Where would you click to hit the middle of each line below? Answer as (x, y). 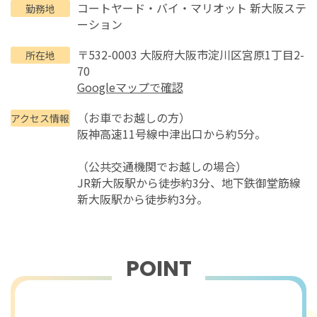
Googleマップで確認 (130, 87)
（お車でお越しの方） (133, 117)
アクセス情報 (40, 118)
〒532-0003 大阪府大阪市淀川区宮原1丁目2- (190, 54)
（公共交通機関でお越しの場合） (162, 166)
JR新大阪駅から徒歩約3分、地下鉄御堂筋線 (189, 182)
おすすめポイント (158, 288)
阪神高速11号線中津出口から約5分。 (171, 133)
